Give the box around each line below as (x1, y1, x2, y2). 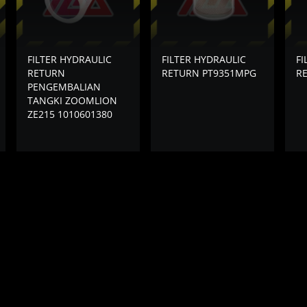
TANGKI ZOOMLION (27, 93, 117, 107)
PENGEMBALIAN (27, 79, 101, 93)
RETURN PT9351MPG (162, 66, 256, 79)
